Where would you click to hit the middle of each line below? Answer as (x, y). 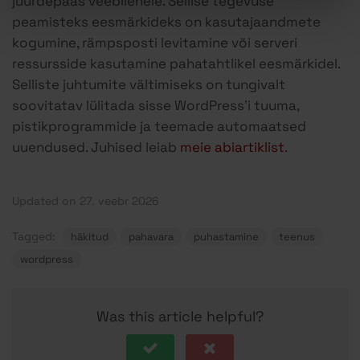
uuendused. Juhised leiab (96, 147)
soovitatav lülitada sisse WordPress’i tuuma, (155, 106)
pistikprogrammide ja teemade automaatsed (159, 127)
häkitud (90, 237)
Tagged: (35, 237)
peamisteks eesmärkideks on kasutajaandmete (166, 22)
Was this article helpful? (180, 317)
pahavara (151, 237)
